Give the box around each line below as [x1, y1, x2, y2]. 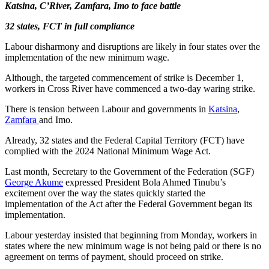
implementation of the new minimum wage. [5, 52, 169, 62]
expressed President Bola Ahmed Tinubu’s [63, 177, 226, 187]
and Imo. [39, 114, 73, 125]
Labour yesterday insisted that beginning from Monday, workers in [5, 229, 257, 240]
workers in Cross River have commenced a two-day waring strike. [5, 83, 255, 94]
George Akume [5, 177, 63, 187]
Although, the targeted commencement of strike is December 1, [5, 72, 244, 83]
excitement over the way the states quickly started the [5, 187, 205, 198]
